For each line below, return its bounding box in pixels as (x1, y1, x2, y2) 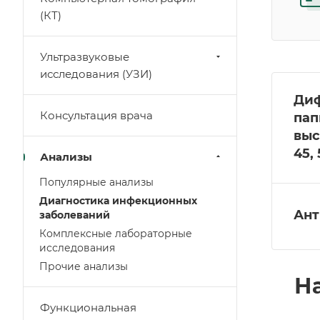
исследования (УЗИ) (40, 67, 152, 81)
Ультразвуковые (40, 50, 129, 64)
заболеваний (39, 209, 110, 221)
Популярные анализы (39, 176, 154, 189)
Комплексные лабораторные (39, 227, 192, 240)
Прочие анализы (39, 260, 128, 273)
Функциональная (40, 301, 136, 314)
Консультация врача (40, 109, 153, 122)
